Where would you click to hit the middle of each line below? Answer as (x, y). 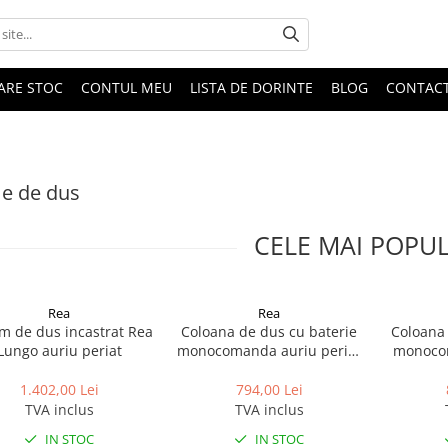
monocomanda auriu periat (269, 350)
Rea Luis (269, 369)
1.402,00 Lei (59, 389)
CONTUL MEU (126, 87)
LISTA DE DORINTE (251, 87)
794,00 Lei (269, 389)
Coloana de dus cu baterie (269, 331)
